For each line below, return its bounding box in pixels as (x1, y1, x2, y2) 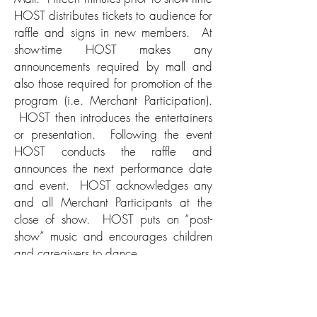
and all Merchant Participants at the (14, 194, 212, 210)
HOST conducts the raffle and (14, 143, 212, 159)
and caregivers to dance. (14, 245, 148, 261)
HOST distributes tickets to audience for (14, 7, 212, 23)
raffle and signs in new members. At (14, 24, 212, 40)
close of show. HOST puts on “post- (14, 211, 212, 227)
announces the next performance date (14, 160, 212, 176)
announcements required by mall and (14, 58, 212, 74)
